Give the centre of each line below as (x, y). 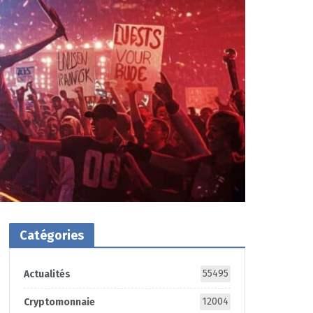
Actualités (47, 274)
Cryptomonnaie (59, 302)
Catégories (51, 235)
